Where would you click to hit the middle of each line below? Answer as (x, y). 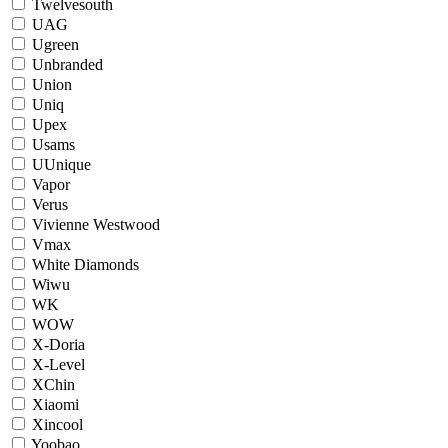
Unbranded (67, 64)
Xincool (57, 424)
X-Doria (58, 344)
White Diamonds (85, 264)
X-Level (58, 364)
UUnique (61, 164)
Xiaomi (55, 404)
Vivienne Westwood (96, 224)
